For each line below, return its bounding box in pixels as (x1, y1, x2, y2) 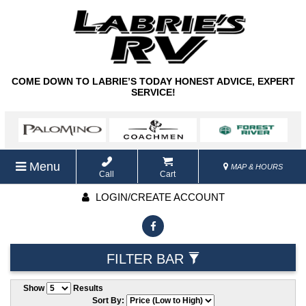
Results (70, 283, 103, 294)
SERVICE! (130, 87, 176, 98)
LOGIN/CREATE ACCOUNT (92, 191, 225, 204)
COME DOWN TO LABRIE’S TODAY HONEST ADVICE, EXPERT (11, 76, 295, 87)
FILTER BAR (106, 251, 188, 267)
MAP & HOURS (228, 163, 283, 171)
